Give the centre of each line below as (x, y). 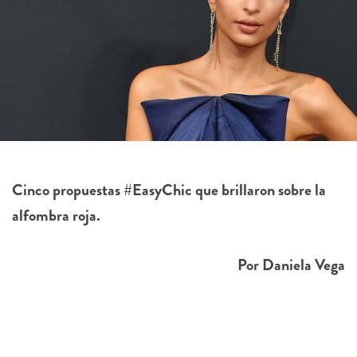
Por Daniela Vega (291, 265)
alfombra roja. (56, 216)
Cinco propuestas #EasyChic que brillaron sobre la (169, 190)
